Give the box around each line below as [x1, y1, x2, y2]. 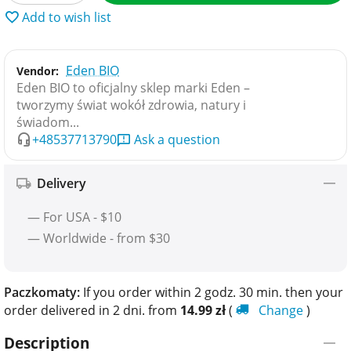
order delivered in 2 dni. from [4, 301, 180, 319]
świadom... [16, 113, 79, 131]
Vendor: [16, 63, 59, 78]
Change [259, 301, 306, 319]
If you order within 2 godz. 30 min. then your [80, 283, 343, 301]
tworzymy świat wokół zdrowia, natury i [16, 96, 246, 114]
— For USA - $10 [27, 208, 121, 226]
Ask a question [134, 130, 220, 148]
